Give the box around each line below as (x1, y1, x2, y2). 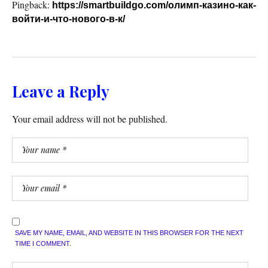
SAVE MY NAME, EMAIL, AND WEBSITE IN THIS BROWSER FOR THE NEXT (15, 229, 243, 236)
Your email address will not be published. (12, 112, 167, 125)
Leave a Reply (12, 80, 109, 102)
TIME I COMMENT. (15, 239, 71, 247)
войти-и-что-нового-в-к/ (12, 13, 125, 24)
